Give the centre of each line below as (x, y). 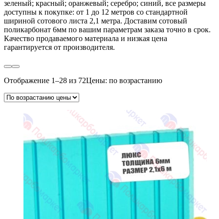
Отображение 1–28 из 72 (45, 80)
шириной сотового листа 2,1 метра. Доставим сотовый (96, 21)
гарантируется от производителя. (59, 47)
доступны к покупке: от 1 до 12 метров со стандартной (96, 12)
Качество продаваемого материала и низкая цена (86, 38)
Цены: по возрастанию (124, 80)
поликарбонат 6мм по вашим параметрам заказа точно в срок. (107, 29)
